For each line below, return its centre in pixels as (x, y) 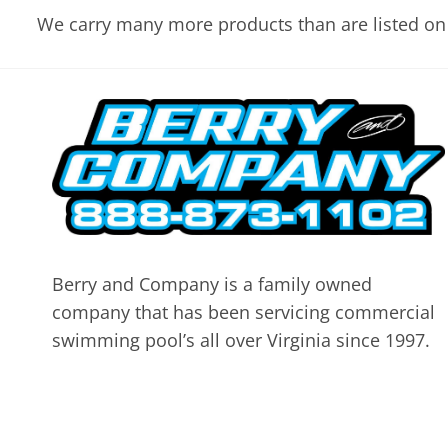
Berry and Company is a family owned (212, 284)
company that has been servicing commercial (243, 312)
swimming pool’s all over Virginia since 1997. (241, 340)
